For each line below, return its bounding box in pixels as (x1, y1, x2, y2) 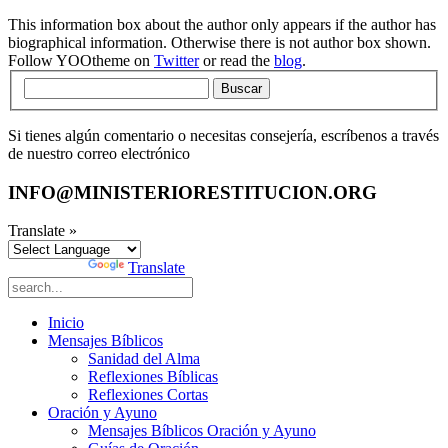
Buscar (221, 81, 262, 97)
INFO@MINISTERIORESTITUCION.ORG (8, 181, 377, 203)
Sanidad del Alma (88, 350, 200, 368)
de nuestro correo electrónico (8, 145, 190, 163)
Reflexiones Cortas (88, 386, 208, 404)
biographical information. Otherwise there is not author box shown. (8, 34, 431, 52)
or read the (199, 52, 274, 70)
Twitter (154, 52, 199, 70)
